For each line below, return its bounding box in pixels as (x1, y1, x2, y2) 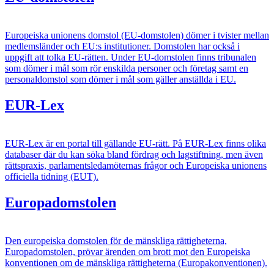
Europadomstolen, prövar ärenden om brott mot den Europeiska (5, 246, 250, 257)
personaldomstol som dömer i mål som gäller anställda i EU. (5, 74, 236, 85)
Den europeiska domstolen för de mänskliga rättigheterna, (5, 235, 227, 246)
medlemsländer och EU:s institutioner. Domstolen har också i (5, 41, 240, 52)
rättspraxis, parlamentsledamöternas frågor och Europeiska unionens (5, 160, 267, 171)
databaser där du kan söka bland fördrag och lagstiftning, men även (5, 149, 263, 160)
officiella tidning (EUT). (5, 171, 98, 182)
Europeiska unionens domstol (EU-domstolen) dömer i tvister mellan (5, 30, 269, 41)
